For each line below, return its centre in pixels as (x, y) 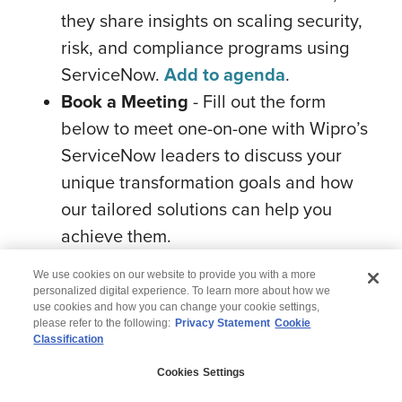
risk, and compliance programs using (205, 47)
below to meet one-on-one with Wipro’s (214, 128)
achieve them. (116, 236)
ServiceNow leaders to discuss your (201, 155)
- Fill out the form (257, 101)
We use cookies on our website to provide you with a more (175, 274)
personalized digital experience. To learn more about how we (182, 290)
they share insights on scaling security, (212, 20)
